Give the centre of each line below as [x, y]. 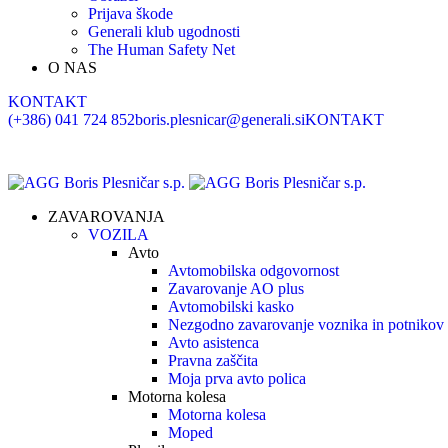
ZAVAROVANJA [106, 216]
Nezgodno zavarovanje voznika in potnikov [306, 324]
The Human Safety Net [161, 49]
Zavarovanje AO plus [236, 288]
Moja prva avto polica [237, 378]
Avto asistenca [213, 342]
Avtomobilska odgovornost [253, 270]
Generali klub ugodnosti [164, 31]
